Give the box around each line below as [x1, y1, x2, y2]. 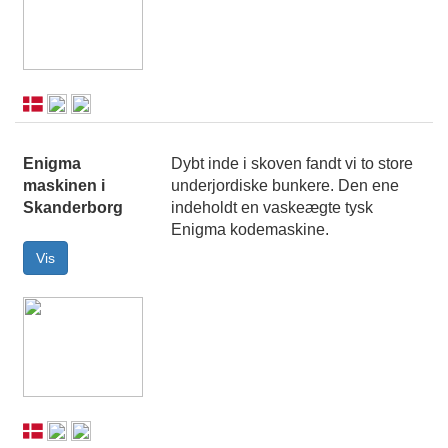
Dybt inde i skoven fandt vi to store [171, 155, 413, 173]
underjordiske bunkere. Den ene [171, 177, 399, 195]
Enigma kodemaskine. [171, 221, 329, 239]
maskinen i [23, 177, 105, 195]
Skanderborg [23, 199, 123, 217]
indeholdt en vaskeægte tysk [171, 199, 373, 217]
